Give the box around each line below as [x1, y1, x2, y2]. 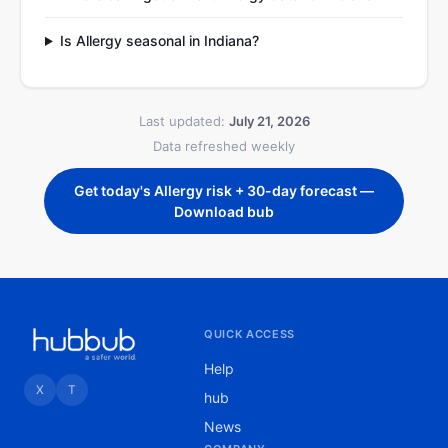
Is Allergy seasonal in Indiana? [59, 32, 259, 49]
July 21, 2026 [228, 113, 310, 129]
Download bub [174, 203, 274, 220]
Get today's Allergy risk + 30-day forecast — [74, 182, 374, 199]
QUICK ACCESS [204, 327, 295, 341]
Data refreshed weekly [153, 138, 295, 154]
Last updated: [138, 113, 229, 129]
